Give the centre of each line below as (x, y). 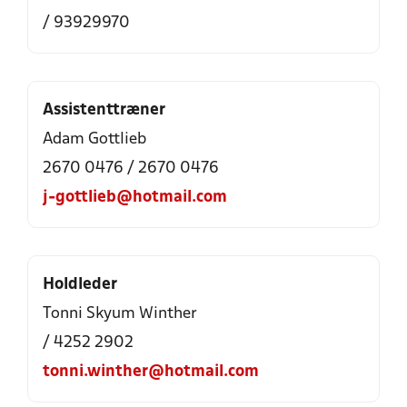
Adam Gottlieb (94, 139)
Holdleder (80, 285)
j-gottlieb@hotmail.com (135, 198)
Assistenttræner (104, 110)
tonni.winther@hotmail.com (151, 372)
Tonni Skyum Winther (120, 314)
